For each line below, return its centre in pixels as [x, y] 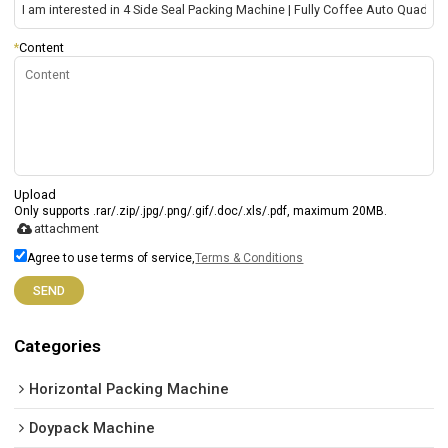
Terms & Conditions [249, 258]
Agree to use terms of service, [111, 258]
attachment [67, 229]
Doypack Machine [92, 427]
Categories [58, 346]
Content [42, 48]
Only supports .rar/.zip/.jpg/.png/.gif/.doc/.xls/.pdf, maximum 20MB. [201, 211]
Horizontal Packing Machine [129, 388]
